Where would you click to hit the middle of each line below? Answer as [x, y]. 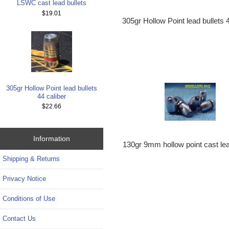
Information [51, 139]
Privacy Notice [24, 179]
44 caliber [51, 96]
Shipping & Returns [31, 159]
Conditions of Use [29, 199]
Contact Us [19, 219]
